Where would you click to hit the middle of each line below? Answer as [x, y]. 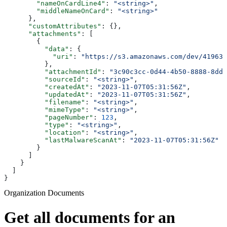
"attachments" [43, 33]
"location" [45, 132]
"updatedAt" [47, 94]
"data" [36, 49]
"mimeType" [45, 109]
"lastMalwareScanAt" [63, 140]
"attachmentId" [53, 71]
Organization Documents [44, 193]
